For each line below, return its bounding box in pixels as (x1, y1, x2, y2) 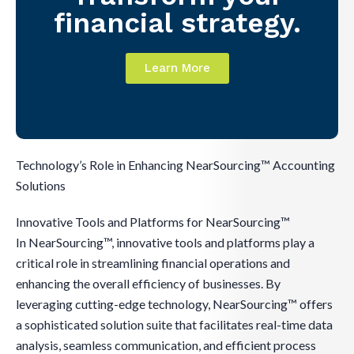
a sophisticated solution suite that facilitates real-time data (16, 317, 333, 333)
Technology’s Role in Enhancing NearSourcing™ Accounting (16, 157, 335, 173)
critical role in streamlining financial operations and (16, 255, 290, 271)
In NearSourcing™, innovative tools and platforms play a (16, 235, 314, 250)
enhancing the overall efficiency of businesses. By (16, 276, 281, 292)
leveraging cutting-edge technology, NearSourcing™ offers (16, 296, 333, 312)
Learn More (144, 61, 210, 76)
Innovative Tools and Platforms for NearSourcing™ (16, 214, 290, 230)
